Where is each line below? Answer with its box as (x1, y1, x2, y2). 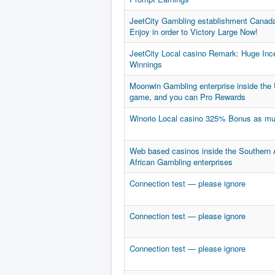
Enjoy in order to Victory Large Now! (130, 26, 258, 38)
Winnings (130, 58, 162, 71)
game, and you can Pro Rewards (130, 91, 246, 103)
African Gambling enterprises (130, 156, 233, 168)
